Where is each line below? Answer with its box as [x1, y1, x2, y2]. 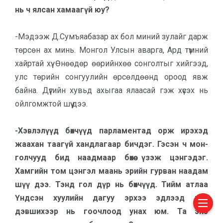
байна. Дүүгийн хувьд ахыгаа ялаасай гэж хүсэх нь [15, 86, 208, 95]
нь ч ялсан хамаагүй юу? [15, 5, 110, 14]
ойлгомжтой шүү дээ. [15, 99, 90, 109]
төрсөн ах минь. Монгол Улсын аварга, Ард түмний [15, 45, 208, 55]
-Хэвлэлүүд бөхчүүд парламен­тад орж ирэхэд [15, 126, 208, 135]
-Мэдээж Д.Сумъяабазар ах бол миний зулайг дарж [15, 32, 208, 41]
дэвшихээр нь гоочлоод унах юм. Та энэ [15, 207, 208, 216]
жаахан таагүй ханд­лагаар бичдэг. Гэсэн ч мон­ [15, 139, 208, 149]
